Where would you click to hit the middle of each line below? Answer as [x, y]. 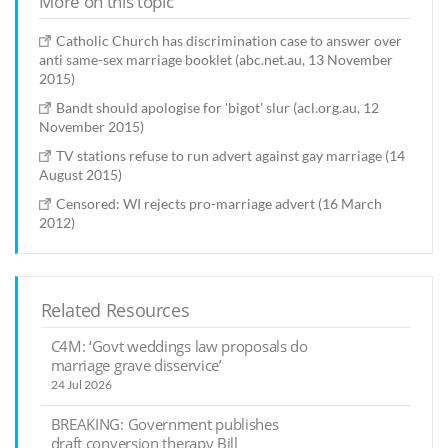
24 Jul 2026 [81, 385]
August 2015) [81, 174]
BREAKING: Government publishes [164, 423]
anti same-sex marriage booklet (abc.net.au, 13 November [216, 59]
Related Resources [115, 310]
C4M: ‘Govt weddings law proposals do [179, 346]
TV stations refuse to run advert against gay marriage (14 [231, 155]
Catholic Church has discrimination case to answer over [229, 40]
